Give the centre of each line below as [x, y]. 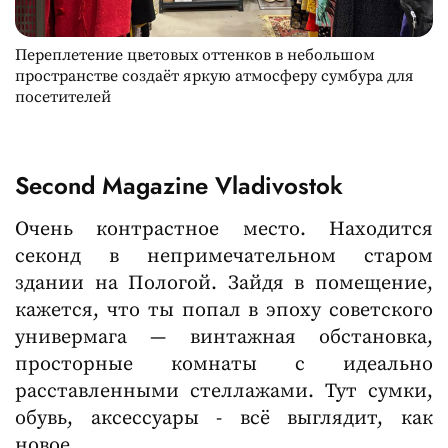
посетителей [63, 96]
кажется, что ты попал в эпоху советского [224, 311]
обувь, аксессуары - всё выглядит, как [224, 419]
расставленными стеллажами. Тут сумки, [224, 392]
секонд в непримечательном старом [224, 257]
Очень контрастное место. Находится [224, 230]
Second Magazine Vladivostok [179, 185]
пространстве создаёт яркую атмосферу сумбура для [214, 75]
